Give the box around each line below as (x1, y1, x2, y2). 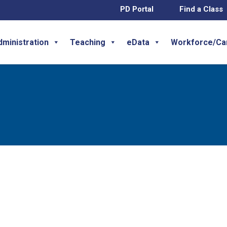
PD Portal (120, 5, 154, 14)
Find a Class (179, 5, 223, 14)
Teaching (70, 37, 105, 47)
